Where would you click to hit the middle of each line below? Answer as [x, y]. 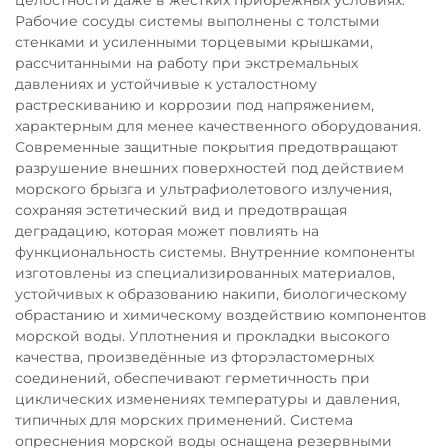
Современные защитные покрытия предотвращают [206, 147]
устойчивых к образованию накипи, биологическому [211, 294]
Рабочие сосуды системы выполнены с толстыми [197, 21]
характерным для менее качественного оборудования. [218, 126]
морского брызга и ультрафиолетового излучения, [203, 189]
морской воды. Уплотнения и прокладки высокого [202, 336]
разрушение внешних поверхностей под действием [209, 168]
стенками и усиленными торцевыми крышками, [194, 42]
